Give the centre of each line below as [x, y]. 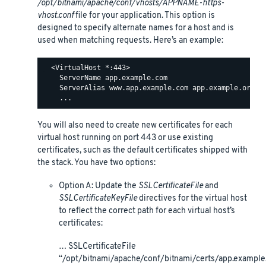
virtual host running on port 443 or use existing [125, 138]
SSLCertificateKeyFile [98, 198]
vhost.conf [56, 15]
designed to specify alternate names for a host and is [136, 28]
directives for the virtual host [192, 198]
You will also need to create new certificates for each [135, 125]
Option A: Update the [99, 186]
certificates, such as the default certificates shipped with [142, 150]
